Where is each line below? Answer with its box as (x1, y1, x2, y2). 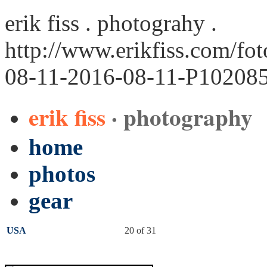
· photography (111, 100, 253, 133)
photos (29, 161, 95, 187)
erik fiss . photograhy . (5, 10, 217, 36)
